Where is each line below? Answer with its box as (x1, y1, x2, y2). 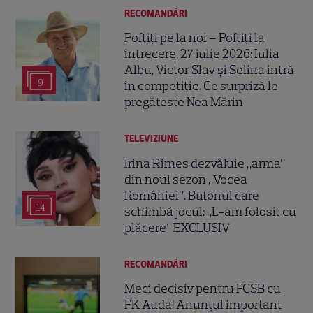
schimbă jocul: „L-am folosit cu (124, 203, 297, 219)
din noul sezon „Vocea (124, 171, 248, 187)
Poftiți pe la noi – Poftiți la (124, 30, 265, 46)
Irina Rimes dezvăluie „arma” (124, 155, 286, 171)
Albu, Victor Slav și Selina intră (124, 62, 295, 78)
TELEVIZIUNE (124, 133, 179, 145)
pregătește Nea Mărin (124, 94, 244, 110)
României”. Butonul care (124, 187, 260, 203)
